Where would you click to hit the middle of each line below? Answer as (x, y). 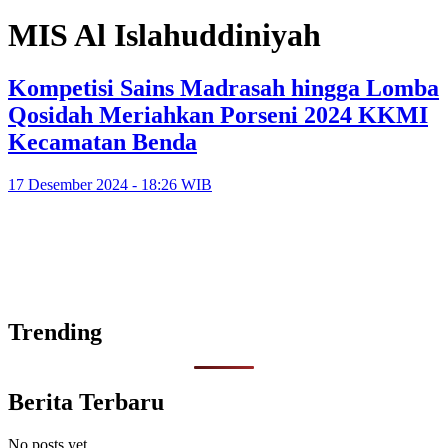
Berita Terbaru (86, 401)
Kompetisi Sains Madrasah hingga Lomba (223, 88)
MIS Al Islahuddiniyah (164, 34)
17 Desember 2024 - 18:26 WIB (110, 184)
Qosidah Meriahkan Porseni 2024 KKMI (218, 115)
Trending (55, 331)
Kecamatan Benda (102, 142)
